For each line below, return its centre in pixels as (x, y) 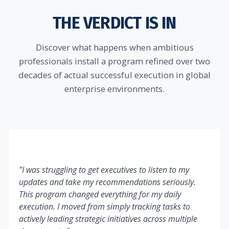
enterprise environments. (114, 88)
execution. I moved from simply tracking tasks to (105, 206)
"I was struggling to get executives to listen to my (104, 169)
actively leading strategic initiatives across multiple (108, 219)
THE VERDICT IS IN (114, 23)
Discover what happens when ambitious (114, 47)
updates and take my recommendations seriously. (107, 182)
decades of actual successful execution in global (114, 75)
